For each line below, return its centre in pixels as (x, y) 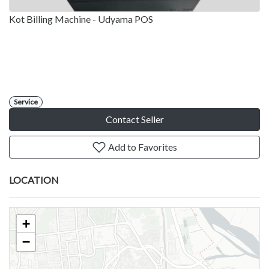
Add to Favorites (142, 147)
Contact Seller (134, 119)
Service (26, 102)
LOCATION (34, 180)
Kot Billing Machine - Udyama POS (81, 19)
